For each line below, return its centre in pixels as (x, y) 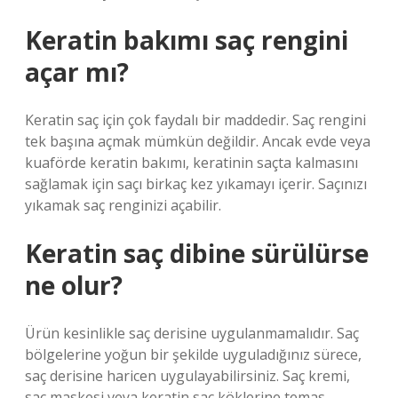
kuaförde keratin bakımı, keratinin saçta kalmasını (191, 163)
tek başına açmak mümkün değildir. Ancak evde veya (198, 141)
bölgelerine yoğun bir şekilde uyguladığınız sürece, (193, 354)
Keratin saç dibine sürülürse (197, 253)
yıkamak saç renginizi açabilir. (123, 205)
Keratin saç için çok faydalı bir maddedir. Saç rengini (195, 120)
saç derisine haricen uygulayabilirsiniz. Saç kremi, (187, 376)
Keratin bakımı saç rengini (187, 40)
